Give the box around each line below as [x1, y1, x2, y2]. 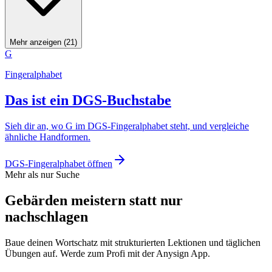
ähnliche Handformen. [5, 131, 90, 142]
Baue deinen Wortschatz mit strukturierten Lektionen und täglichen [5, 237, 260, 248]
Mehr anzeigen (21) [10, 37, 77, 47]
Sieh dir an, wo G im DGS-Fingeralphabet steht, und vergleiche [5, 120, 249, 131]
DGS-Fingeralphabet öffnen [5, 158, 112, 169]
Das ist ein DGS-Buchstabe [5, 92, 171, 108]
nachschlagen [5, 208, 88, 225]
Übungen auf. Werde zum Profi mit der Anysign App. [5, 248, 210, 259]
